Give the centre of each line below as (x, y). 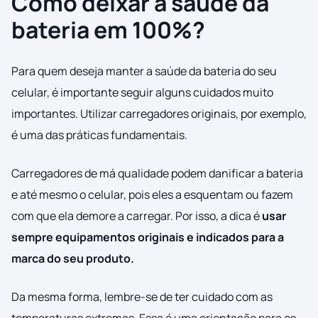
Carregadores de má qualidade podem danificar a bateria (157, 174)
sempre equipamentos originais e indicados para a (148, 237)
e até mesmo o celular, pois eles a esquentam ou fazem (152, 195)
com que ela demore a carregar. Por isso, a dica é (137, 216)
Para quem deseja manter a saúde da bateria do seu (144, 71)
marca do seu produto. (73, 259)
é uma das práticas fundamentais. (99, 135)
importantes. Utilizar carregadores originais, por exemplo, (159, 114)
